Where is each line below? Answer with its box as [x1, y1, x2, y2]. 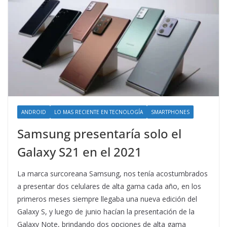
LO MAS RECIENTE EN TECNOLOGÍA [54, 108, 143, 116]
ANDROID [21, 108, 46, 116]
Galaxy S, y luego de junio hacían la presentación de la [17, 207, 195, 217]
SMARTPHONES [151, 108, 190, 116]
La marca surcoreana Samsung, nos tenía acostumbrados [17, 169, 208, 179]
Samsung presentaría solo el [17, 125, 181, 142]
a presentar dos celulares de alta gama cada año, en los [17, 181, 201, 192]
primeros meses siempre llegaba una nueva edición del [17, 194, 197, 204]
